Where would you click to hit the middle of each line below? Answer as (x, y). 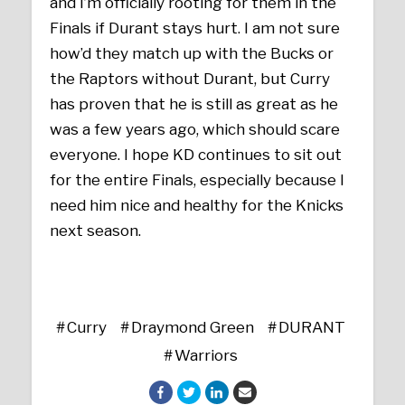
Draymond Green (192, 328)
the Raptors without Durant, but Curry (190, 78)
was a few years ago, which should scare (195, 129)
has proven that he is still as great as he (194, 104)
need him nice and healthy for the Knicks (197, 205)
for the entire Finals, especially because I (198, 179)
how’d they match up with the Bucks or (192, 53)
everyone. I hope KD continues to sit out (196, 154)
